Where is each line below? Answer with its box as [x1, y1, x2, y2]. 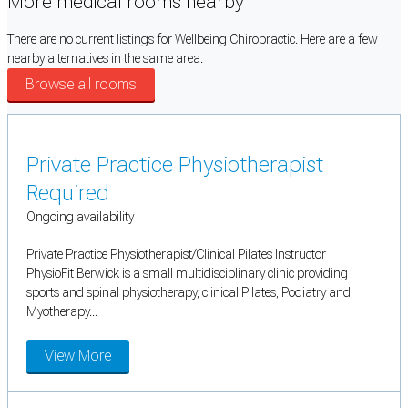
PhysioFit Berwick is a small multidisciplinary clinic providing [26, 266, 348, 281]
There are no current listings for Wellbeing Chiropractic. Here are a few [7, 32, 378, 47]
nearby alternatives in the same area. [7, 51, 203, 66]
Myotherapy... [26, 304, 97, 320]
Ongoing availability [26, 209, 134, 225]
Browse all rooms [25, 76, 137, 94]
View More [45, 347, 111, 365]
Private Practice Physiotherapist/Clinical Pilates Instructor [26, 247, 326, 262]
